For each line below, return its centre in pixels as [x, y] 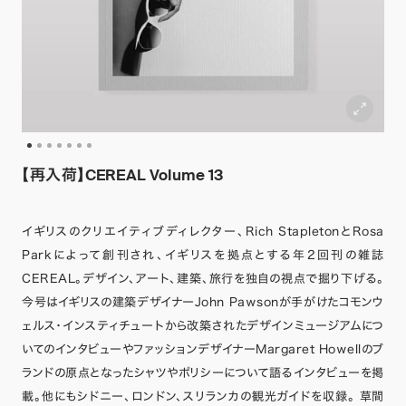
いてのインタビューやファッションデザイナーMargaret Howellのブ [203, 349]
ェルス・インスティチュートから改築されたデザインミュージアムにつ [203, 326]
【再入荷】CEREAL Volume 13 [123, 175]
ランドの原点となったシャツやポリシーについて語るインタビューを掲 [203, 373]
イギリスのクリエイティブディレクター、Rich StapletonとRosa [203, 232]
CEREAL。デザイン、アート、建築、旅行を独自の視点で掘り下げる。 [203, 279]
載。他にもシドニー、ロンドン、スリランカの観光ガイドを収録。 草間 [203, 396]
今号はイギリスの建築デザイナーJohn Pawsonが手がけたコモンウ [203, 302]
